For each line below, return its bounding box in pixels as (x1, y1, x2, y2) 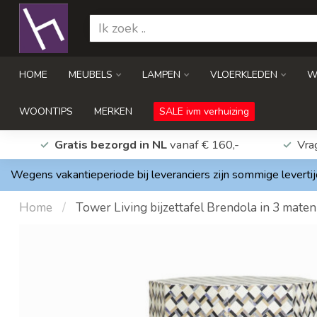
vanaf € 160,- (166, 136, 239, 153)
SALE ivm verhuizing (159, 105, 249, 118)
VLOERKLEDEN (210, 68, 277, 81)
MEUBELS (69, 68, 113, 81)
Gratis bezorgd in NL (54, 136, 167, 153)
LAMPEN (142, 68, 180, 81)
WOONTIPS (19, 105, 73, 118)
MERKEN (94, 105, 132, 118)
